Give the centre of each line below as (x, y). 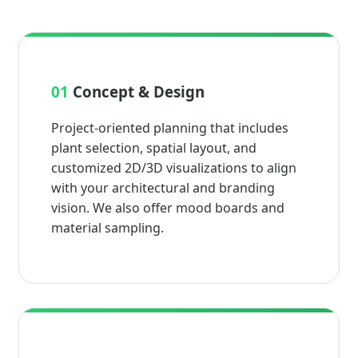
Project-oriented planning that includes (170, 127)
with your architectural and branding (163, 187)
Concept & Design (137, 92)
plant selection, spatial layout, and (154, 147)
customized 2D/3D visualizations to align (174, 167)
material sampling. (107, 227)
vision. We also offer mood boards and (168, 207)
